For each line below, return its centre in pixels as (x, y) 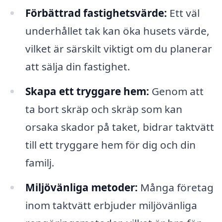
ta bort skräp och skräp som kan (104, 109)
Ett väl (183, 13)
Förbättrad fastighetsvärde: (96, 13)
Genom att (176, 91)
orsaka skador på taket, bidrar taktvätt (119, 127)
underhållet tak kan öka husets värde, (117, 31)
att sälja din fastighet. (78, 67)
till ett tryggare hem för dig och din (110, 145)
